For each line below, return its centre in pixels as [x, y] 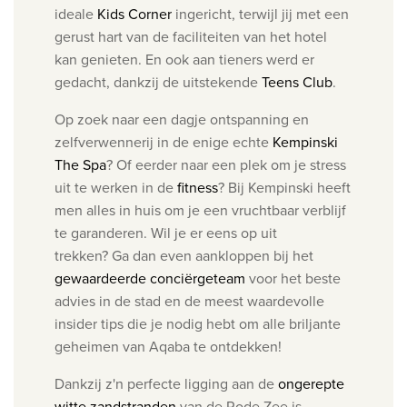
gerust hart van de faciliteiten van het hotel [191, 37]
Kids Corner [134, 14]
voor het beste [293, 278]
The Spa [80, 165]
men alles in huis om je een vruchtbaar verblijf [200, 210]
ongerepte [311, 384]
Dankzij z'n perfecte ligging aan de [166, 384]
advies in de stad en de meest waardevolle [189, 301]
